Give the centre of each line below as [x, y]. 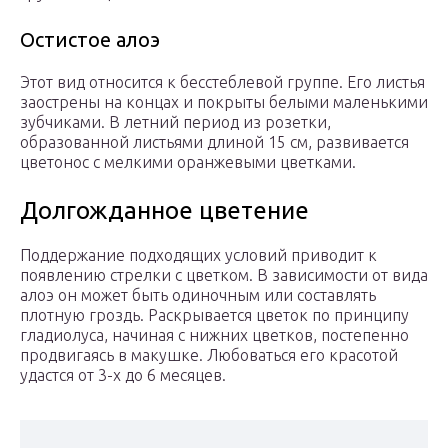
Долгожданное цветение [164, 211]
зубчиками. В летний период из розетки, [175, 122]
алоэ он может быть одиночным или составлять [198, 295]
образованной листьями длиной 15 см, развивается [214, 142]
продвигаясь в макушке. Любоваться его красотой [209, 355]
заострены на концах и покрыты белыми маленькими [224, 102]
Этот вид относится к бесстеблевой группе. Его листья [222, 82]
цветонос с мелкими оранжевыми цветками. [188, 162]
